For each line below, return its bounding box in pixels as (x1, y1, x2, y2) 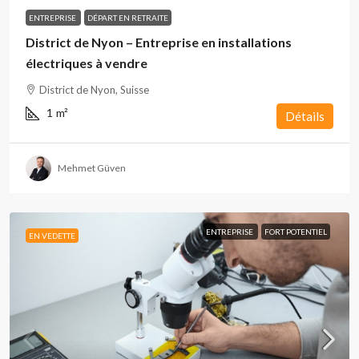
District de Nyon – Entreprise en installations (26, 34, 292, 50)
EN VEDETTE (29, 231, 75, 240)
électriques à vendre (26, 55, 147, 71)
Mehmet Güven (58, 162, 126, 174)
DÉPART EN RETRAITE (87, 13, 168, 22)
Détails (285, 109, 325, 123)
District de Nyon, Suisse (39, 83, 149, 96)
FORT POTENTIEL (264, 227, 327, 236)
